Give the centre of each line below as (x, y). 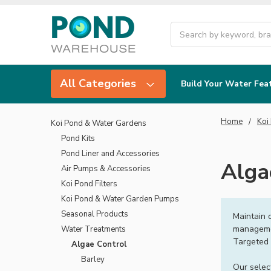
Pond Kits (78, 138)
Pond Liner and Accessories (110, 153)
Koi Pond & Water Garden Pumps (120, 199)
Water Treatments (93, 229)
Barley (93, 259)
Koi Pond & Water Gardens (99, 123)
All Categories (100, 84)
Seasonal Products (94, 214)
